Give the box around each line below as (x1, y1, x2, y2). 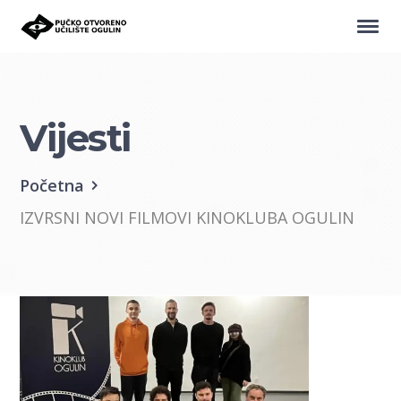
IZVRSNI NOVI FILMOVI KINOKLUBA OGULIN (20, 206, 355, 228)
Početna (20, 174, 85, 196)
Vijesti (20, 114, 131, 161)
